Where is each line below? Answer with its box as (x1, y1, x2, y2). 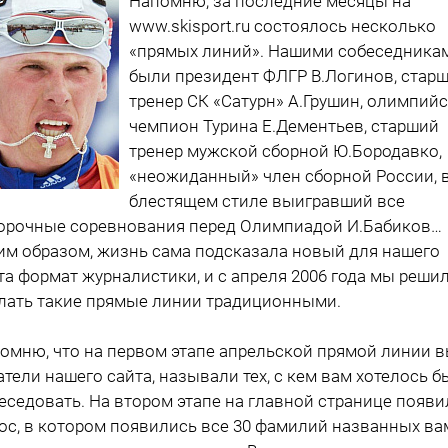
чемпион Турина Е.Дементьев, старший (129, 115, 439, 136)
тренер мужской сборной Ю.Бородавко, (129, 140, 442, 161)
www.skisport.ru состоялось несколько (129, 15, 436, 36)
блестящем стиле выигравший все (129, 190, 405, 211)
